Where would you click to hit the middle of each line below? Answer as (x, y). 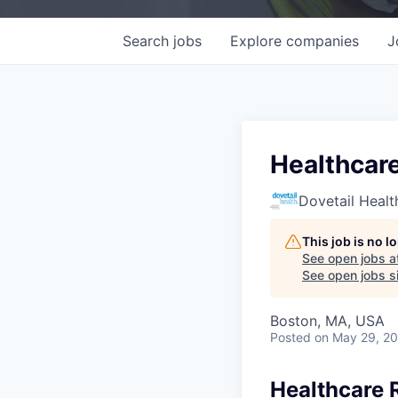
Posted (291, 337)
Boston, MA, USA (327, 320)
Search (148, 40)
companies (322, 40)
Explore (258, 40)
